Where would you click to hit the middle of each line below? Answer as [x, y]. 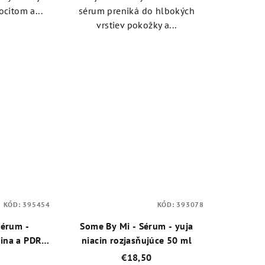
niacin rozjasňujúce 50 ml [136, 240]
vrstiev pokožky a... [137, 25]
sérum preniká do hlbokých [136, 11]
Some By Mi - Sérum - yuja [137, 226]
